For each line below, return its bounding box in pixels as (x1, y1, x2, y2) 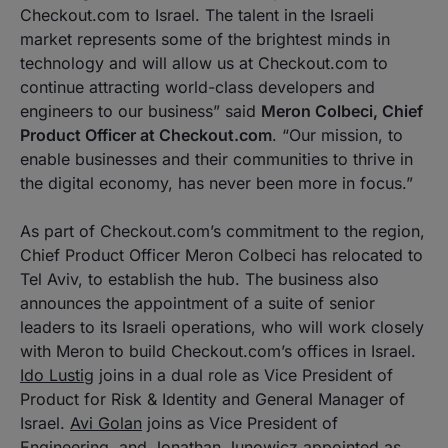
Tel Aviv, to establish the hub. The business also (20, 268, 379, 289)
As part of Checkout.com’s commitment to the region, (20, 220, 425, 241)
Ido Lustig (20, 364, 94, 385)
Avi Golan (70, 412, 142, 433)
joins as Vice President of (142, 412, 338, 433)
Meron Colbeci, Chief (261, 100, 423, 121)
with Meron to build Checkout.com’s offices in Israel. (20, 340, 416, 361)
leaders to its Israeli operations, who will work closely (20, 316, 424, 337)
